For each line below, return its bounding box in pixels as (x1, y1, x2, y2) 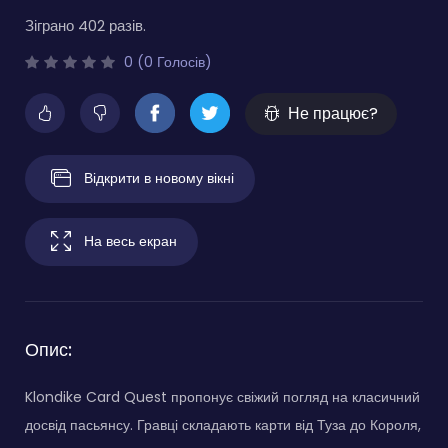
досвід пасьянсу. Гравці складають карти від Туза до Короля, (25, 414, 421, 435)
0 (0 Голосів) (120, 51, 212, 72)
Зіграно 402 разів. (25, 14, 146, 36)
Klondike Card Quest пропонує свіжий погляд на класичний (25, 386, 420, 407)
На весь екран (84, 230, 177, 251)
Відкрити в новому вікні (84, 167, 234, 188)
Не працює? (288, 101, 378, 125)
